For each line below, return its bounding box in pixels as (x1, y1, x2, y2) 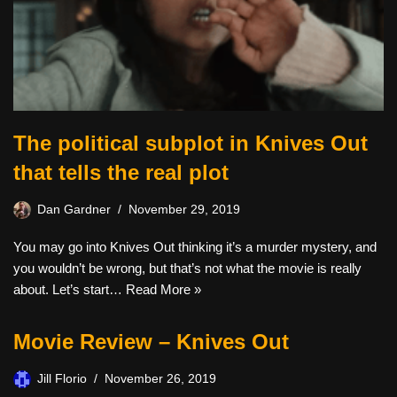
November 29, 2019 (128, 202, 240, 216)
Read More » (126, 281, 201, 297)
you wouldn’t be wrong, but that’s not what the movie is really (13, 260, 362, 276)
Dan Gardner (37, 202, 111, 216)
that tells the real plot (13, 160, 229, 184)
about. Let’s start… (13, 281, 126, 297)
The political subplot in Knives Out (13, 130, 368, 155)
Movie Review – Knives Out (13, 329, 289, 354)
